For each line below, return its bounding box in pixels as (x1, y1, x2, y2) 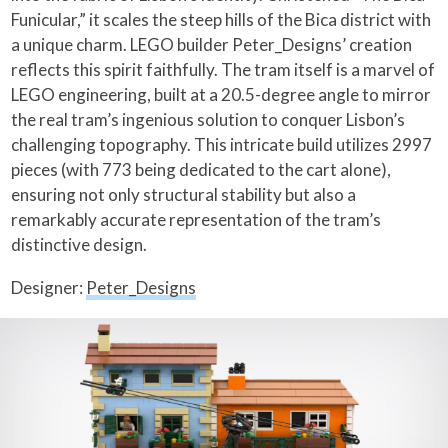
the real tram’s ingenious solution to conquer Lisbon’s (11, 109, 406, 131)
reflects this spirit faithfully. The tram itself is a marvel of (11, 59, 436, 81)
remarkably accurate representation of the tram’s (11, 209, 382, 231)
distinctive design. (11, 234, 148, 256)
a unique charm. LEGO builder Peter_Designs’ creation (11, 34, 413, 56)
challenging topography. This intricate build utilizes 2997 (11, 134, 433, 156)
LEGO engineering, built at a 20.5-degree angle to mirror (11, 84, 432, 106)
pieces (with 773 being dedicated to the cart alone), (11, 159, 392, 181)
